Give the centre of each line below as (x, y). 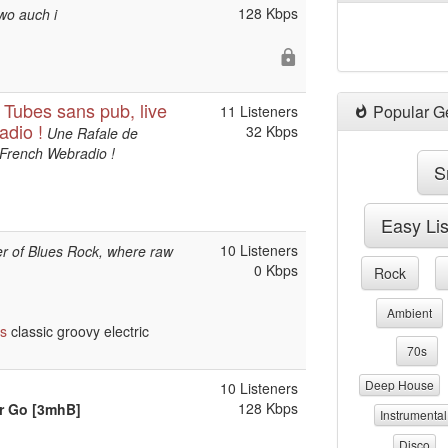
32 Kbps (272, 131)
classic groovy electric (78, 331)
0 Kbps (276, 270)
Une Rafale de (92, 133)
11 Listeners (259, 111)
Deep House (400, 384)
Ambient (409, 312)
